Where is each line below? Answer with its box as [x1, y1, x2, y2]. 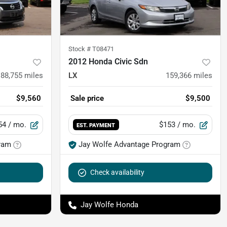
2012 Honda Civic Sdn [68, 56, 148, 66]
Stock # [68, 45, 92, 53]
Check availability [90, 168, 144, 176]
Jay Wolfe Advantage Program [79, 139, 180, 149]
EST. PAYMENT [77, 121, 116, 129]
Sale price [70, 93, 104, 103]
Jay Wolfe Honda [81, 200, 138, 209]
